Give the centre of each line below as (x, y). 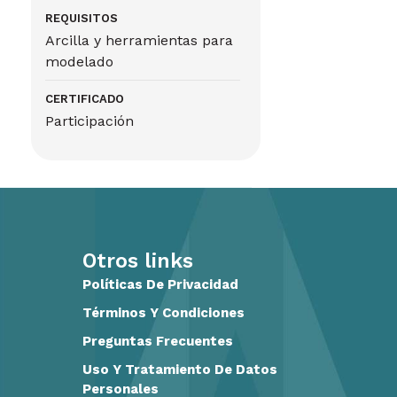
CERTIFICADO (85, 99)
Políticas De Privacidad (161, 285)
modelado (80, 62)
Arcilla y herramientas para (140, 40)
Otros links (138, 261)
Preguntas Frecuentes (158, 342)
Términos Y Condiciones (164, 313)
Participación (90, 121)
